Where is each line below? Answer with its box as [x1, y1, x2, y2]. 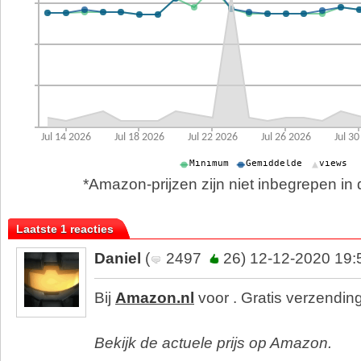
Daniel [94, 249, 141, 267]
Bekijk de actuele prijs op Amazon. [94, 334, 332, 351]
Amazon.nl [115, 288, 194, 306]
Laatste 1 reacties [16, 222, 114, 235]
